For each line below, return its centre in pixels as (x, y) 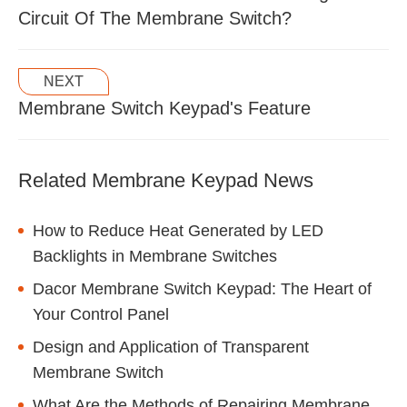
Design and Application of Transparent (171, 347)
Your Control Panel (101, 314)
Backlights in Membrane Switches (155, 256)
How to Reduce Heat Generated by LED (178, 230)
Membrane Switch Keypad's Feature (164, 108)
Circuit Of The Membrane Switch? (155, 18)
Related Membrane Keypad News (166, 180)
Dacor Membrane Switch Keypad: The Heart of (202, 288)
